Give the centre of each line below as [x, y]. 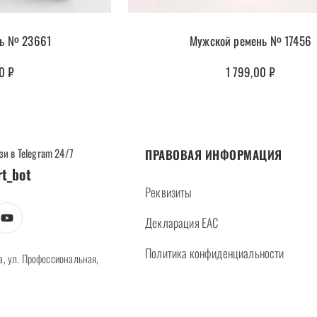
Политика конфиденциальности [215, 253]
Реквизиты [169, 192]
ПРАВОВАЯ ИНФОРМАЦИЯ [214, 154]
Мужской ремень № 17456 [250, 40]
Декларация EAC [182, 222]
